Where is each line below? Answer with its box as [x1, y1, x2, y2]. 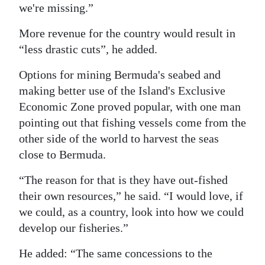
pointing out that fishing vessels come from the [19, 116, 246, 130]
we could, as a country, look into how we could [19, 205, 244, 219]
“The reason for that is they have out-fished [19, 173, 228, 187]
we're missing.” [19, 1, 93, 15]
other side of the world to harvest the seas [19, 132, 219, 146]
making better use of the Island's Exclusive [19, 84, 225, 98]
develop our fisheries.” [19, 221, 128, 235]
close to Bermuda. [19, 148, 106, 161]
